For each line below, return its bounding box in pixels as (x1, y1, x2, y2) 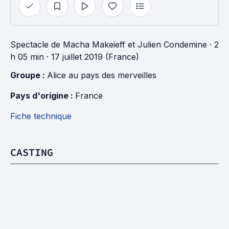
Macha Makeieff (63, 39, 125, 50)
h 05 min (10, 52, 44, 62)
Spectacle (10, 39, 49, 50)
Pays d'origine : (10, 90, 75, 101)
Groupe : (10, 70, 47, 80)
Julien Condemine (138, 39, 207, 50)
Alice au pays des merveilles (47, 70, 156, 80)
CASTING (10, 146, 53, 158)
